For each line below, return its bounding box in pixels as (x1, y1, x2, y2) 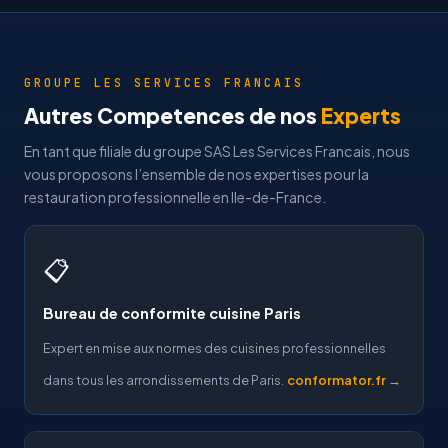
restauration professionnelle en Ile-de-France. (24, 188, 326, 206)
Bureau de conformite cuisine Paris (43, 304, 301, 322)
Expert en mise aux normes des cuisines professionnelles (43, 340, 386, 356)
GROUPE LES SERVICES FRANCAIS (24, 75, 304, 90)
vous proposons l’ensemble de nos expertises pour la (24, 165, 369, 183)
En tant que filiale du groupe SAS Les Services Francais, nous (24, 142, 410, 160)
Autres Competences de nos (24, 102, 321, 129)
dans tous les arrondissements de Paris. (43, 372, 284, 388)
